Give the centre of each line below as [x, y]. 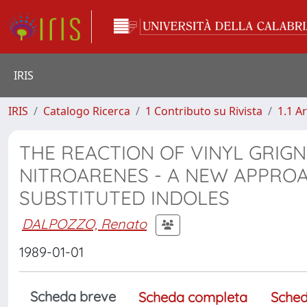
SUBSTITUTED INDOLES [124, 198]
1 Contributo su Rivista [204, 111]
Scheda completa [193, 297]
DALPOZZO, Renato [84, 223]
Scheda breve [73, 296]
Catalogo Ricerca [87, 111]
